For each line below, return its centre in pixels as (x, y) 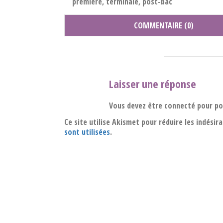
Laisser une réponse (153, 83)
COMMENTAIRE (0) (164, 25)
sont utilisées (87, 132)
